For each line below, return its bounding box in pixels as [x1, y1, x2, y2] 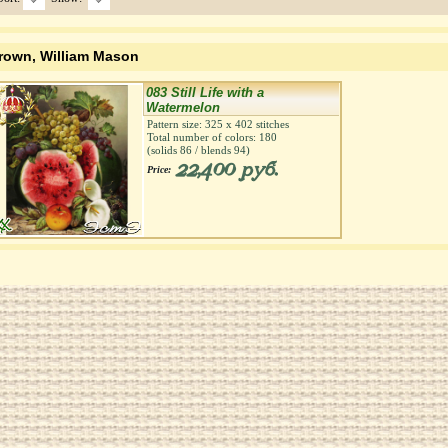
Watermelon [146, 100, 220, 115]
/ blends [192, 144, 234, 156]
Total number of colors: [147, 131, 259, 143]
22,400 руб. [175, 158, 277, 183]
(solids [147, 144, 180, 156]
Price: [147, 164, 171, 175]
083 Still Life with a [146, 85, 264, 100]
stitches [253, 118, 289, 130]
